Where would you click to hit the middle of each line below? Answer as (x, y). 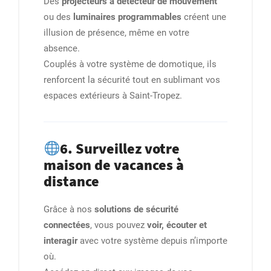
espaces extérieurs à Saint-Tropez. (113, 96)
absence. (62, 49)
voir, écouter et (177, 225)
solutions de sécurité (136, 210)
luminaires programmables (127, 17)
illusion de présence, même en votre (116, 33)
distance (71, 181)
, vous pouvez (119, 225)
